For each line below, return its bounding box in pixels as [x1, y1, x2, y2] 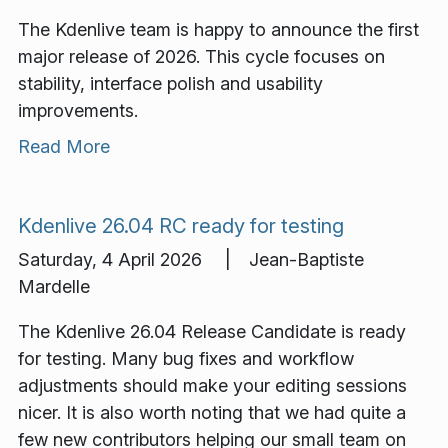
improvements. [18, 99, 138, 121]
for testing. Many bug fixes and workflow [18, 347, 354, 369]
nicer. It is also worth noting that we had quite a [18, 401, 406, 423]
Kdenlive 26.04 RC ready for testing [18, 212, 344, 238]
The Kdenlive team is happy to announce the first [18, 18, 419, 40]
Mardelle [18, 275, 90, 297]
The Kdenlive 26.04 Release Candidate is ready [18, 320, 406, 342]
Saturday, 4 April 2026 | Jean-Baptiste [18, 248, 364, 270]
